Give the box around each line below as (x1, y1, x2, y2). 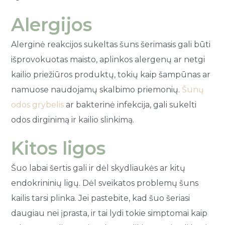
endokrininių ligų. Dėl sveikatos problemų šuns (11, 178, 199, 188)
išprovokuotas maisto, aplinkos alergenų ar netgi (11, 54, 205, 64)
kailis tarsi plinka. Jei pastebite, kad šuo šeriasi (11, 193, 190, 203)
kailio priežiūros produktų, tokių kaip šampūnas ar (11, 69, 211, 79)
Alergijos (11, 13, 92, 36)
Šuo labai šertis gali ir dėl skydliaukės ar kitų (11, 163, 186, 173)
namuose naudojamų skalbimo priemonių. (11, 84, 182, 94)
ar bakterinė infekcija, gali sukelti (64, 99, 197, 109)
